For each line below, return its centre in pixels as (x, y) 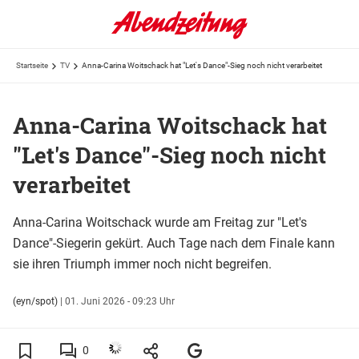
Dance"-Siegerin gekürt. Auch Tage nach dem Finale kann (174, 243)
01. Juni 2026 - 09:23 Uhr (120, 301)
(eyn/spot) (35, 301)
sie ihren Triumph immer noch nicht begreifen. (142, 264)
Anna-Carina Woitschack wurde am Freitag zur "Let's (160, 222)
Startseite (32, 65)
